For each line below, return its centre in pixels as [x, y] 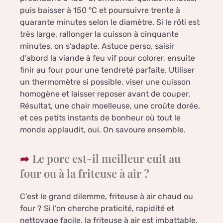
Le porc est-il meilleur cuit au [107, 159]
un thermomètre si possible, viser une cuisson [105, 82]
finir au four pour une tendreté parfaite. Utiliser [107, 70]
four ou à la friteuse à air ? [85, 173]
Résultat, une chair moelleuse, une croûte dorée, [110, 106]
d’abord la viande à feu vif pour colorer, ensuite [108, 58]
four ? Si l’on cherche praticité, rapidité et [97, 209]
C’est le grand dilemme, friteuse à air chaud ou [107, 197]
